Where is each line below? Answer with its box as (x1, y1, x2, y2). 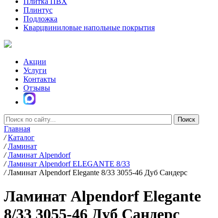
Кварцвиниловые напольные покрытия (23, 23, 155, 32)
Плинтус (23, 6, 53, 14)
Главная (4, 125, 30, 133)
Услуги (23, 66, 47, 74)
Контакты (23, 75, 56, 83)
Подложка (23, 15, 57, 23)
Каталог (8, 133, 35, 142)
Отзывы (23, 84, 50, 92)
